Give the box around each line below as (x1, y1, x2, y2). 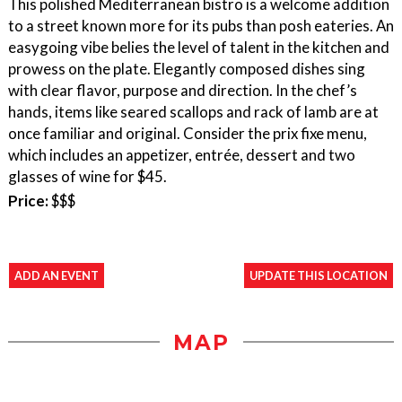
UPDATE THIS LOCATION (249, 267, 388, 283)
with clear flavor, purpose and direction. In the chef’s (8, 80, 357, 100)
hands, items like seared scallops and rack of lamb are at (8, 101, 379, 121)
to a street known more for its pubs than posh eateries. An (8, 15, 394, 35)
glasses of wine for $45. (8, 166, 167, 186)
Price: (8, 190, 48, 210)
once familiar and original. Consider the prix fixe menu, (8, 123, 367, 143)
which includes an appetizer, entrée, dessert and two (8, 144, 355, 164)
